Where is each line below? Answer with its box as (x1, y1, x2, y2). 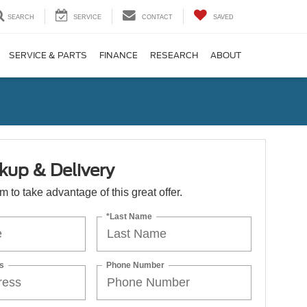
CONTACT (142, 13, 173, 21)
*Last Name (106, 211, 153, 221)
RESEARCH (150, 50, 198, 60)
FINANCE (99, 50, 138, 60)
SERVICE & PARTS (9, 50, 87, 60)
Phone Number (106, 260, 165, 270)
